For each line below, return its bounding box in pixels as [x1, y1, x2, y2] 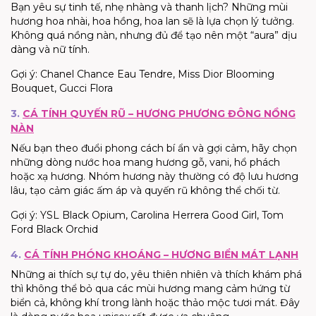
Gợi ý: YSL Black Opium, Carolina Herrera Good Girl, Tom [11, 208, 284, 221]
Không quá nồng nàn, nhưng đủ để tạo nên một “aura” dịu [11, 28, 297, 42]
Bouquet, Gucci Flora [11, 81, 113, 95]
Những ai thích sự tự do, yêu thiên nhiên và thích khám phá [11, 267, 302, 281]
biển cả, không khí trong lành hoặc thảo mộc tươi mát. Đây [11, 296, 300, 309]
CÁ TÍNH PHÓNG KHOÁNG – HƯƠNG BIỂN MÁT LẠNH [24, 248, 298, 261]
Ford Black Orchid [11, 222, 98, 236]
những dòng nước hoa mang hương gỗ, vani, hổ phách [11, 155, 280, 169]
